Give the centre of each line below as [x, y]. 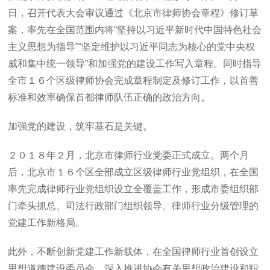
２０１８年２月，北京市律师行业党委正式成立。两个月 [129, 155]
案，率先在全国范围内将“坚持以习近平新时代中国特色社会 [135, 30]
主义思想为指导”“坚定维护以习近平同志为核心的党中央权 [132, 47]
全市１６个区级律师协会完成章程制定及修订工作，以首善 [133, 80]
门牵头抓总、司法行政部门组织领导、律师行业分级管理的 [133, 206]
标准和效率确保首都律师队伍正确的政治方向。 [109, 97]
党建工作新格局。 [47, 223]
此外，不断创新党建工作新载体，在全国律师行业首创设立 [133, 252]
